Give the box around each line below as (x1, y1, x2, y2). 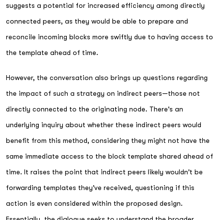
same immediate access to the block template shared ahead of (6, 152, 213, 160)
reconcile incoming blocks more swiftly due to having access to (6, 33, 213, 41)
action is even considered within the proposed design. (6, 199, 183, 207)
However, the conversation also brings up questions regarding (6, 73, 208, 82)
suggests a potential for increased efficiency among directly (6, 1, 205, 9)
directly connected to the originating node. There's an (6, 105, 183, 113)
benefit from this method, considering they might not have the (6, 136, 210, 144)
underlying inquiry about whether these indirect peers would (6, 120, 201, 129)
